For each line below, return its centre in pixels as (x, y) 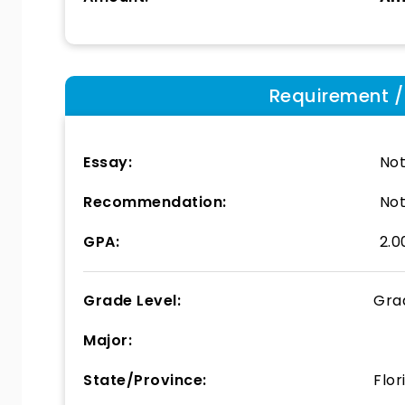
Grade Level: (132, 301)
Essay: (108, 162)
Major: (108, 340)
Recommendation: (155, 202)
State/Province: (145, 380)
